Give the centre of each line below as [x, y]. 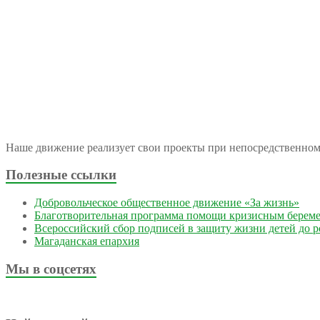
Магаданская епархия [87, 241]
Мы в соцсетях [51, 269]
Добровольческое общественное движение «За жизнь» [167, 203]
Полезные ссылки [61, 175]
